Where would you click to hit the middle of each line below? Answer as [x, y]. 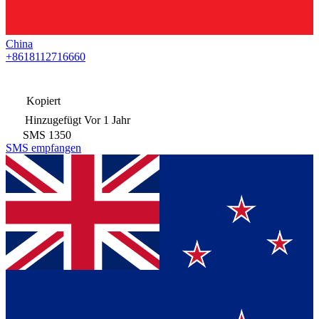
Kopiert [42, 100]
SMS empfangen [43, 147]
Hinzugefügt [53, 120]
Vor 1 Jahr [107, 120]
